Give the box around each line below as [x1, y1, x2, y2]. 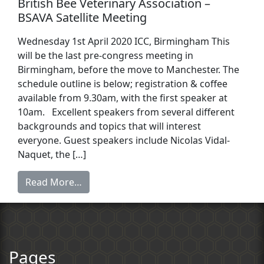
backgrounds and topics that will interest [18, 120, 201, 133]
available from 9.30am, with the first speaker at [18, 91, 227, 105]
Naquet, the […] [18, 148, 86, 161]
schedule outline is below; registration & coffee [18, 77, 227, 91]
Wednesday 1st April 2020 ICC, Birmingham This [18, 35, 230, 48]
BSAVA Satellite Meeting [18, 9, 147, 26]
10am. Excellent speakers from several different [18, 105, 235, 119]
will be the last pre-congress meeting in [18, 49, 193, 62]
